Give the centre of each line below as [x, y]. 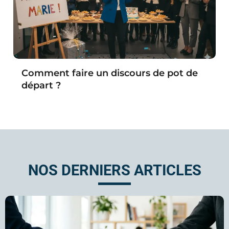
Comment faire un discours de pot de [110, 73]
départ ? [41, 85]
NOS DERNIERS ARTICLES [114, 170]
